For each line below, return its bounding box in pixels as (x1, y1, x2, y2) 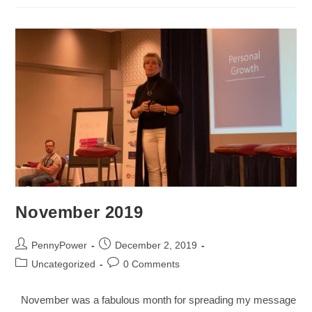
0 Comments (123, 258, 180, 270)
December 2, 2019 (115, 240, 198, 251)
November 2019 (15, 203, 143, 222)
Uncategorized (31, 258, 96, 270)
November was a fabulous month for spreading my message (15, 294, 297, 306)
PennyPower (31, 240, 88, 251)
